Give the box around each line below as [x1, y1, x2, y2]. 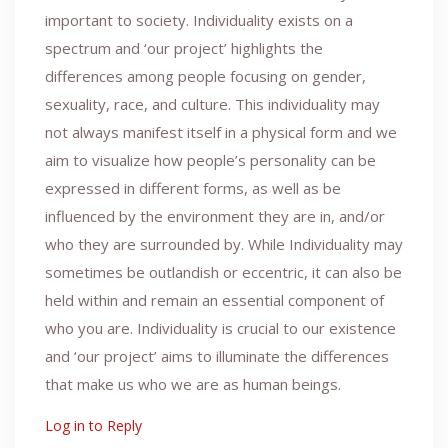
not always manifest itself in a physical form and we [45, 121, 397, 142]
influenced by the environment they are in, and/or [45, 205, 385, 226]
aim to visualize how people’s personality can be [45, 149, 376, 170]
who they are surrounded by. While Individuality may [45, 233, 403, 254]
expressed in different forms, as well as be [45, 177, 341, 198]
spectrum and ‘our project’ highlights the [45, 37, 323, 58]
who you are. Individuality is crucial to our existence [45, 317, 396, 338]
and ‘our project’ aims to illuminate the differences [45, 345, 389, 366]
